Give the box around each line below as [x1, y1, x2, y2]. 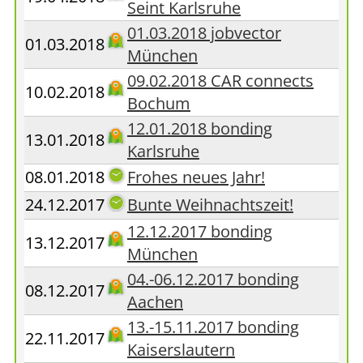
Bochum [127, 92, 190, 114]
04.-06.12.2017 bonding [127, 268, 299, 290]
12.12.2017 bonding [127, 220, 272, 242]
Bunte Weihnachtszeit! [127, 194, 293, 216]
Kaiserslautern [127, 339, 235, 361]
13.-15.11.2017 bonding [127, 316, 299, 338]
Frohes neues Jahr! [127, 166, 265, 188]
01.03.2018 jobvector [127, 22, 281, 44]
